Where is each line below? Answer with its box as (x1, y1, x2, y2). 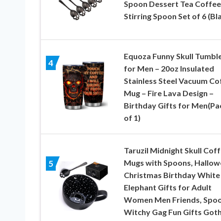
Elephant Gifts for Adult (123, 183, 212, 192)
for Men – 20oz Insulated (123, 64, 214, 74)
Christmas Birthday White (123, 170, 220, 180)
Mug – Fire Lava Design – (123, 88, 214, 98)
